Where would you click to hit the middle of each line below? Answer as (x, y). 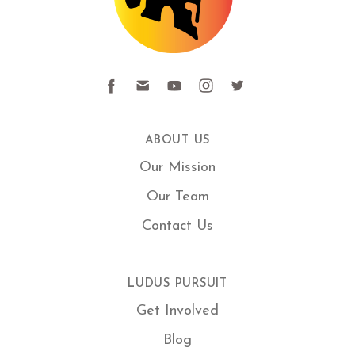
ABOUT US (177, 141)
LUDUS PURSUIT (177, 284)
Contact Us (177, 227)
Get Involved (177, 311)
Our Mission (177, 168)
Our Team (177, 197)
